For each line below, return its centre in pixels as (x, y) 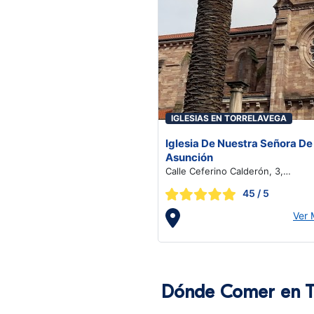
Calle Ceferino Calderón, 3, (224, 171)
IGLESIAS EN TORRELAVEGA (229, 118)
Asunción (189, 157)
